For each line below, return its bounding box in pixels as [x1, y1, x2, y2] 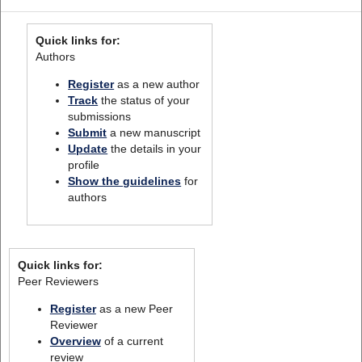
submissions [68, 109, 132, 123]
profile [68, 158, 100, 171]
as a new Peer [95, 301, 173, 315]
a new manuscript [107, 125, 201, 139]
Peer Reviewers [17, 274, 99, 288]
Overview [49, 334, 101, 347]
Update [68, 141, 108, 155]
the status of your [98, 93, 191, 107]
